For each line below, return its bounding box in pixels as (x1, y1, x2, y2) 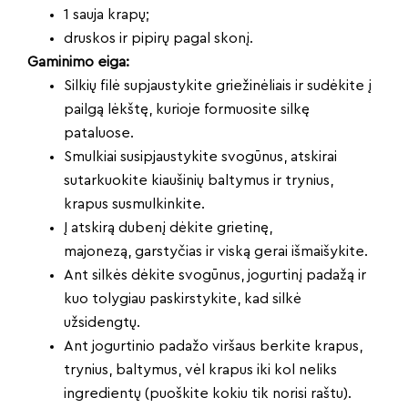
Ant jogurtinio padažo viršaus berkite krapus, (64, 339, 362, 353)
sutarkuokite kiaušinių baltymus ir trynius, (64, 173, 333, 188)
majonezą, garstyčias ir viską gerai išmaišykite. (64, 244, 372, 259)
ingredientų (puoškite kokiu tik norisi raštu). (64, 386, 355, 401)
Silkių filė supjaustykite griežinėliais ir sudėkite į (64, 78, 372, 93)
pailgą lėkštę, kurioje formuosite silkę (64, 102, 310, 117)
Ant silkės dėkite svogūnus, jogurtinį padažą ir (64, 268, 366, 282)
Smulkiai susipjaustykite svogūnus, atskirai (64, 149, 337, 164)
